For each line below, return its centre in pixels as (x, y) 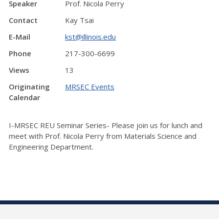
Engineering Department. (51, 146)
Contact (23, 20)
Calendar (24, 97)
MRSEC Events (90, 87)
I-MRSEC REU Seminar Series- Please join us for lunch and (106, 125)
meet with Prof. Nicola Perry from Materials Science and (103, 136)
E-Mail (20, 37)
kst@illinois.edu (90, 37)
